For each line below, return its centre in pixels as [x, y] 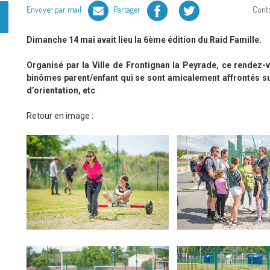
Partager [128, 9]
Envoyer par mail [55, 9]
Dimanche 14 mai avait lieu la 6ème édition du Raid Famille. [144, 39]
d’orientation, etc [61, 90]
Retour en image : [60, 115]
